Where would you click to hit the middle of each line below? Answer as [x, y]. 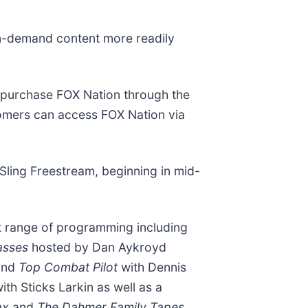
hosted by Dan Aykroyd [99, 247]
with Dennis [154, 267]
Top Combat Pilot [70, 267]
